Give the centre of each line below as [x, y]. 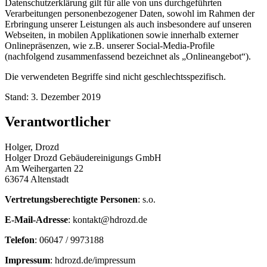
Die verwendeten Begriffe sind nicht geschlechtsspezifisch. [115, 76]
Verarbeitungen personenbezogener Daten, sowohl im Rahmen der [130, 13]
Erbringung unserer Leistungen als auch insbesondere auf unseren [128, 24]
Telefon [20, 240]
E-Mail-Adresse [36, 220]
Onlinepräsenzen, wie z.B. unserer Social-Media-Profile [110, 45]
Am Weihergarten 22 [44, 169]
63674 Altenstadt [37, 179]
